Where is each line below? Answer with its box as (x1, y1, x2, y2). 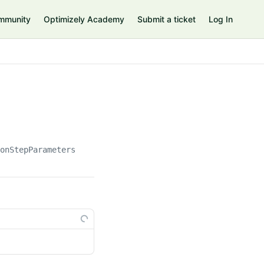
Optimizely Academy (44, 14, 124, 24)
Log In (209, 14, 233, 24)
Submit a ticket (137, 14, 196, 24)
